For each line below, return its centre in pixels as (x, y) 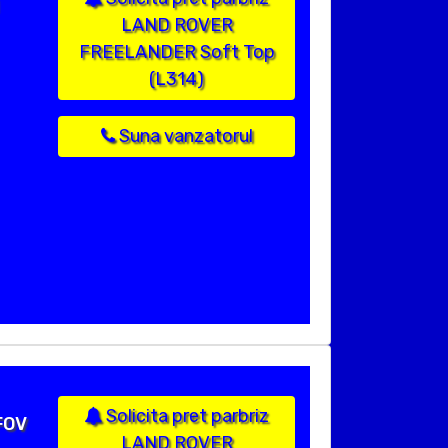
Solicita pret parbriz (185, 416)
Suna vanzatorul (183, 136)
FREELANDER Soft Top (176, 52)
